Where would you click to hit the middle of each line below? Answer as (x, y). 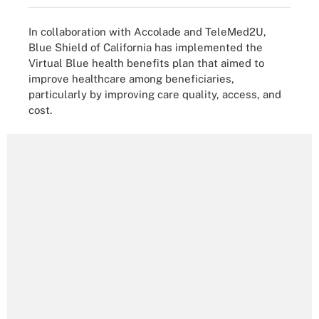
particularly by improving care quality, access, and (155, 94)
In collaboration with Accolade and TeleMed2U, (147, 31)
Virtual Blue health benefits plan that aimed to (146, 63)
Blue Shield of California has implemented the (146, 47)
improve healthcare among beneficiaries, (131, 78)
